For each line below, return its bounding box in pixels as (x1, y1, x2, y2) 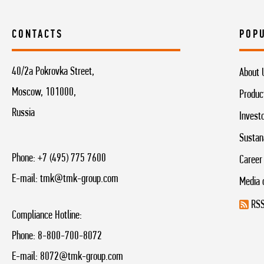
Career (239, 154, 263, 166)
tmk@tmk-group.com (40, 173, 118, 185)
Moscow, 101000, (12, 86, 76, 98)
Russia (12, 107, 35, 119)
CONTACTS (12, 28, 63, 41)
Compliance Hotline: (12, 209, 82, 222)
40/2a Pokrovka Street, (12, 65, 94, 78)
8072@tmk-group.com (40, 250, 123, 263)
